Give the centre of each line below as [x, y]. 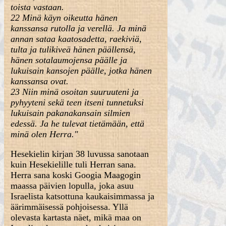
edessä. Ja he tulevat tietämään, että [78, 124]
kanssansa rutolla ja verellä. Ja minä [79, 28]
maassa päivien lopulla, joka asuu [72, 186]
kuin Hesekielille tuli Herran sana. [74, 164]
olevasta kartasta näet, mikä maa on [76, 217]
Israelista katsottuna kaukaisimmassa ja [83, 196]
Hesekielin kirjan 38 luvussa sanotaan [80, 154]
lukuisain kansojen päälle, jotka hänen [81, 71]
